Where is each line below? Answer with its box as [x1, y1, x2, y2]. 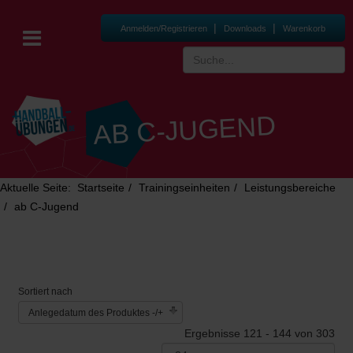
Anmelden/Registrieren [121, 24, 210, 33]
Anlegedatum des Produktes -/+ [28, 307, 163, 318]
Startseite [77, 181, 124, 194]
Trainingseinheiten [139, 181, 230, 194]
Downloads [224, 24, 269, 33]
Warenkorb [283, 24, 325, 33]
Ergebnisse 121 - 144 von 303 [184, 327, 335, 340]
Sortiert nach [18, 286, 72, 297]
